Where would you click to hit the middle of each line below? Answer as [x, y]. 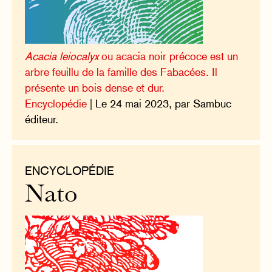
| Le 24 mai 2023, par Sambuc [159, 103]
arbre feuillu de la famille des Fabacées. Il [121, 72]
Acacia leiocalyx [62, 56]
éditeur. [42, 119]
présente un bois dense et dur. [95, 87]
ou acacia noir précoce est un [168, 56]
